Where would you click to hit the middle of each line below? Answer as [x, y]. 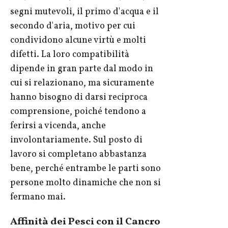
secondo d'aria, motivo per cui [73, 26]
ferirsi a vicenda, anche [58, 126]
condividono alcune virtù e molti [78, 41]
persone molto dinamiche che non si [85, 183]
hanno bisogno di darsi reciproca [79, 98]
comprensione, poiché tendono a [78, 112]
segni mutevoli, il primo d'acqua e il [84, 12]
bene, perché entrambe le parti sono [85, 169]
